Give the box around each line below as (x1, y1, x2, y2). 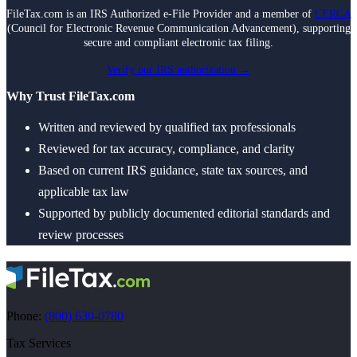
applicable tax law (38, 185, 129, 199)
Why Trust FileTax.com (6, 89, 135, 104)
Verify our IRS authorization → (107, 64, 250, 76)
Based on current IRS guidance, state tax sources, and (38, 163, 308, 178)
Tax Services (6, 336, 71, 351)
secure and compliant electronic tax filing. (84, 37, 273, 49)
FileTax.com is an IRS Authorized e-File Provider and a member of (6, 8, 315, 21)
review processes (38, 228, 124, 242)
